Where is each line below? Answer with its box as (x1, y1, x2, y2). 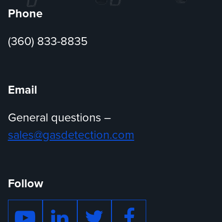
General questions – (7, 109, 111, 126)
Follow (7, 175, 43, 192)
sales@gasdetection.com (7, 126, 134, 144)
